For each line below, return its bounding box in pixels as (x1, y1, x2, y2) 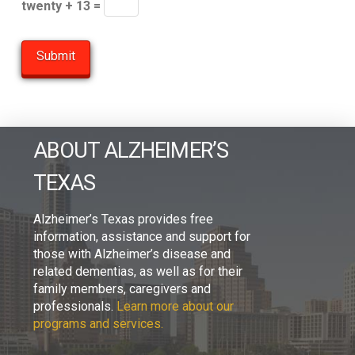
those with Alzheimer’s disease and (33, 246, 231, 262)
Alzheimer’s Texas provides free (33, 212, 213, 227)
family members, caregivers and (33, 281, 211, 297)
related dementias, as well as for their (33, 264, 242, 280)
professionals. (33, 299, 116, 315)
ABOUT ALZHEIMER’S (33, 138, 228, 164)
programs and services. (33, 316, 163, 332)
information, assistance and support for (33, 229, 250, 245)
